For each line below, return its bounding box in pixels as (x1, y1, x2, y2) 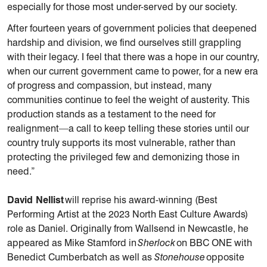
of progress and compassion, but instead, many (7, 79, 212, 91)
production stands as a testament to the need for (7, 108, 216, 120)
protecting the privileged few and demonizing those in (7, 151, 240, 163)
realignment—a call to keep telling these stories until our (7, 122, 249, 134)
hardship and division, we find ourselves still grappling (7, 36, 241, 48)
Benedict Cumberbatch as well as (7, 251, 154, 263)
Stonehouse (154, 251, 205, 263)
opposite (205, 251, 244, 263)
